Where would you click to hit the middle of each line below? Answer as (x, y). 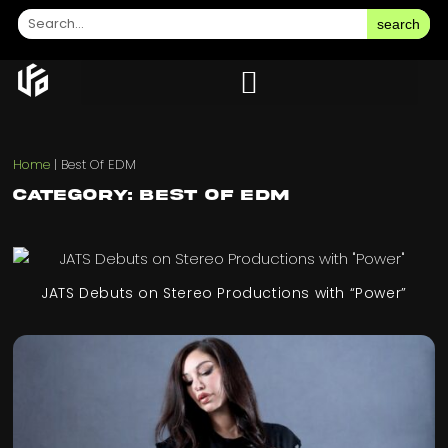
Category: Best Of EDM (152, 195)
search (399, 23)
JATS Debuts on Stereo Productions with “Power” (224, 293)
